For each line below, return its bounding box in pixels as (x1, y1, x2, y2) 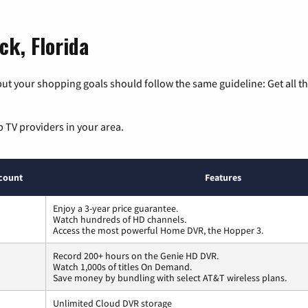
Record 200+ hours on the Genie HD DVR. (53, 249, 219, 262)
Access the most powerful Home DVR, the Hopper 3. (53, 223, 263, 236)
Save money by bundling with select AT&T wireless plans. (53, 271, 287, 284)
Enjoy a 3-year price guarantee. (53, 201, 178, 214)
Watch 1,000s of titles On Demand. (53, 260, 192, 273)
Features (204, 170, 241, 184)
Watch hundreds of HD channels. (53, 212, 186, 225)
